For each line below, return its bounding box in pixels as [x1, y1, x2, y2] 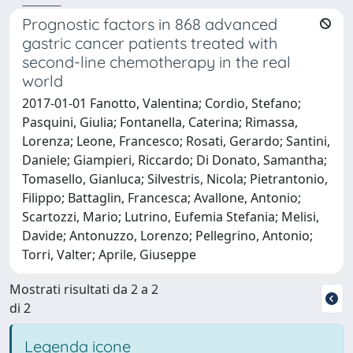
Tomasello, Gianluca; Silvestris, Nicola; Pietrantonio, [22, 169, 328, 188]
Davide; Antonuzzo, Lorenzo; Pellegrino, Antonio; [22, 226, 313, 244]
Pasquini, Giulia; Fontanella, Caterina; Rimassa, [22, 113, 298, 131]
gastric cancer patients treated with [22, 32, 277, 53]
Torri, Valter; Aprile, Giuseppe [22, 245, 196, 263]
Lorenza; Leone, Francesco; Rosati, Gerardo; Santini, [22, 132, 330, 150]
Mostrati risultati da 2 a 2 [9, 280, 158, 298]
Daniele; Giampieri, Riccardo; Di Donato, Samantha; [22, 150, 327, 169]
